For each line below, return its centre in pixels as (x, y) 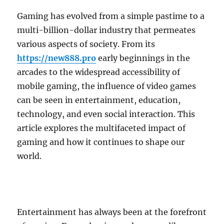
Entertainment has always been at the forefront (112, 212)
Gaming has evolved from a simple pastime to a (111, 16)
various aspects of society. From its (86, 44)
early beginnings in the (143, 58)
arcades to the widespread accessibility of (99, 72)
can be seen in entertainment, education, (99, 100)
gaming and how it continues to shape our (101, 142)
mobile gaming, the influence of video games (107, 86)
